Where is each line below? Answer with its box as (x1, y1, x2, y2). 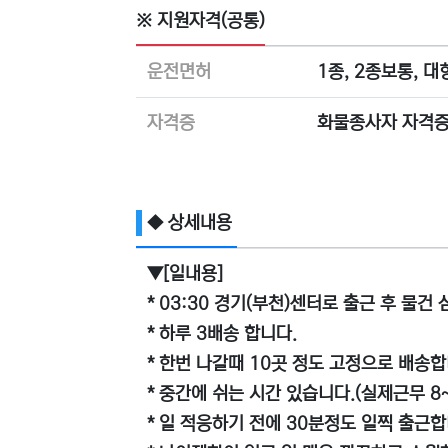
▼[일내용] (146, 264, 223, 284)
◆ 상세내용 (147, 213, 232, 233)
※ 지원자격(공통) (136, 11, 265, 31)
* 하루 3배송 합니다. (146, 324, 297, 344)
